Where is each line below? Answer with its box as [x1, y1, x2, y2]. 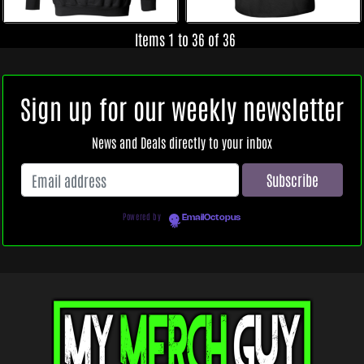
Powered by [123, 210, 163, 222]
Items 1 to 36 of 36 [134, 29, 236, 50]
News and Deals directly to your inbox [92, 134, 272, 151]
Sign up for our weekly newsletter [20, 91, 344, 125]
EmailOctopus [181, 214, 240, 223]
